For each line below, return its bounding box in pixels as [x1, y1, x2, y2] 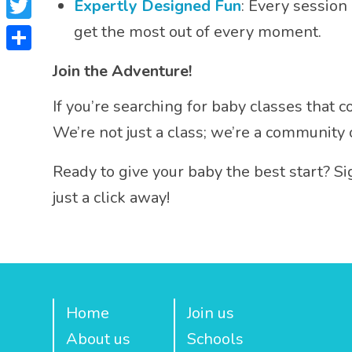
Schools [187, 328, 244, 350]
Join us [187, 302, 234, 324]
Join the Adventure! [53, 60, 192, 82]
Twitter [6, 20, 58, 42]
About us [66, 328, 130, 350]
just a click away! [53, 187, 170, 208]
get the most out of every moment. [74, 21, 321, 42]
